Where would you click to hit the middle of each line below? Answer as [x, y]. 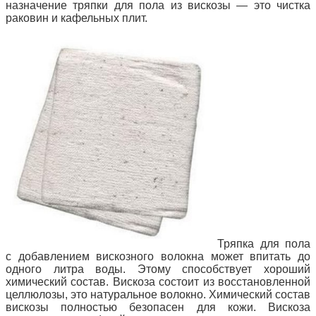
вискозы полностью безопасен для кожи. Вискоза [158, 308]
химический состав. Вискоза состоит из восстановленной [158, 282]
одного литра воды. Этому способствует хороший [158, 269]
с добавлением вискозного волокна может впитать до [158, 257]
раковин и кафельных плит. [77, 18]
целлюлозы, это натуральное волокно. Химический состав [158, 295]
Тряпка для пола [264, 244]
